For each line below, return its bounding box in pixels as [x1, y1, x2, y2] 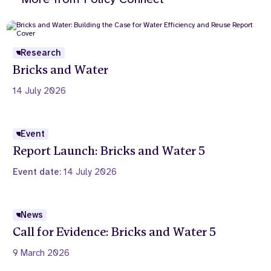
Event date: [13, 165, 64, 178]
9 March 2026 [13, 246, 70, 259]
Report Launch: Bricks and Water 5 [13, 143, 206, 158]
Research [21, 46, 62, 59]
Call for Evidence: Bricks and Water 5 [13, 224, 217, 240]
